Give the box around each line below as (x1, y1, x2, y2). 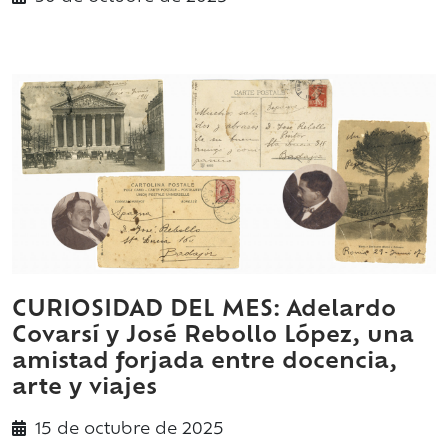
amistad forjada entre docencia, (12, 352, 397, 374)
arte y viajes (12, 378, 157, 400)
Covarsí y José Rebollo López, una (12, 326, 414, 348)
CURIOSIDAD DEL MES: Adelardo (12, 300, 396, 322)
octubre (84, 422, 150, 439)
